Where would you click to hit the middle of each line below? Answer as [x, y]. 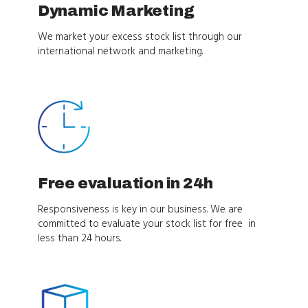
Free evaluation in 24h [125, 183]
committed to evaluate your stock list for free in [146, 224]
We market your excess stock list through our [140, 37]
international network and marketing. [120, 51]
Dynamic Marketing [116, 11]
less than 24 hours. [79, 238]
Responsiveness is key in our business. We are [140, 209]
